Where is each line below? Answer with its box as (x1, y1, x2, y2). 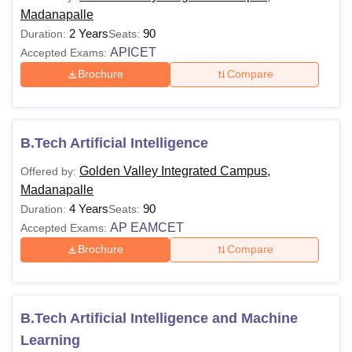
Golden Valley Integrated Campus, (79, 163, 270, 178)
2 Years (69, 26, 108, 40)
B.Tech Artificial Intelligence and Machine (20, 310, 298, 326)
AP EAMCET (110, 220, 184, 234)
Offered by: (20, 164, 76, 178)
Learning (20, 332, 80, 348)
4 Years (69, 201, 108, 215)
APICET (110, 45, 156, 59)
